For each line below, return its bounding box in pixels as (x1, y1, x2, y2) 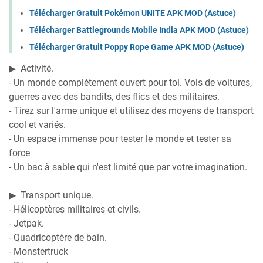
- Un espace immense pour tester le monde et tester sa (9, 133, 231, 144)
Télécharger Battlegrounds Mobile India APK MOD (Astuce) (29, 25, 249, 35)
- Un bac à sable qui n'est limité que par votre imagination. (9, 161, 247, 173)
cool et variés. (9, 119, 66, 130)
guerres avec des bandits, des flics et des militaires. (9, 90, 220, 102)
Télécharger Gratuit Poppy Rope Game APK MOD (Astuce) (29, 42, 244, 52)
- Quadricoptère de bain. (9, 231, 107, 243)
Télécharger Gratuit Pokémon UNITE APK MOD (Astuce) (29, 8, 236, 18)
